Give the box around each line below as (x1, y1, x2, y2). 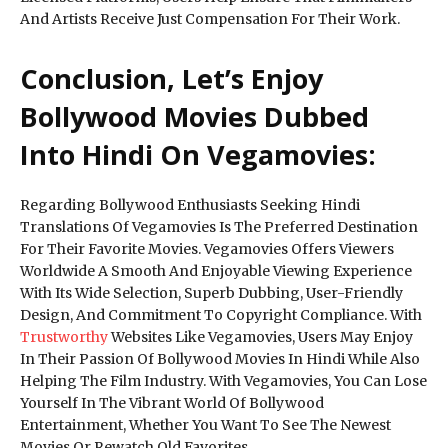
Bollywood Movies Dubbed (20, 98, 369, 135)
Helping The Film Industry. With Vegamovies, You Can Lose (20, 372, 427, 390)
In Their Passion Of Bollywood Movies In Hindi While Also (20, 350, 420, 368)
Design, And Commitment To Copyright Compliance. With (20, 306, 422, 324)
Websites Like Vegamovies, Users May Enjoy (108, 328, 413, 346)
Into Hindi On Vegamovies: (20, 136, 376, 173)
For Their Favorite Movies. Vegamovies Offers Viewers (20, 240, 394, 258)
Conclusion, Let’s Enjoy (20, 60, 323, 97)
